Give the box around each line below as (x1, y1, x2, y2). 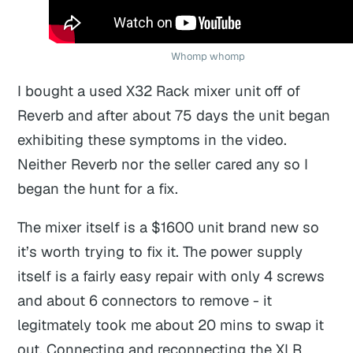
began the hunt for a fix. (17, 178, 179, 198)
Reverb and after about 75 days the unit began (17, 105, 331, 124)
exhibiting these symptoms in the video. (17, 129, 288, 149)
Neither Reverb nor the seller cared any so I (17, 154, 309, 173)
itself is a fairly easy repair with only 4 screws (17, 266, 325, 286)
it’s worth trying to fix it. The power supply (17, 242, 303, 262)
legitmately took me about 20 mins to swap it (17, 315, 325, 335)
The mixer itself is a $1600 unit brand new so (17, 217, 320, 237)
